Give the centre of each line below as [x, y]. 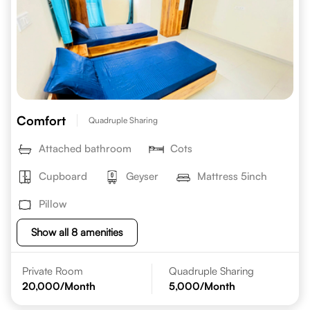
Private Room [53, 271]
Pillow [53, 204]
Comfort [41, 120]
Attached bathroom [85, 148]
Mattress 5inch [232, 176]
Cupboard [63, 176]
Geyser [142, 176]
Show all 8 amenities [77, 232]
